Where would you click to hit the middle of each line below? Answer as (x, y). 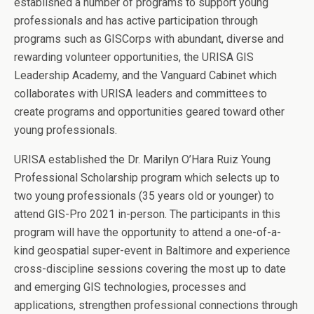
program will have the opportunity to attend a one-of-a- (148, 232)
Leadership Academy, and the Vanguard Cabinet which (145, 75)
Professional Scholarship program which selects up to (147, 178)
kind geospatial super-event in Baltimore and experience (152, 251)
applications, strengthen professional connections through (156, 305)
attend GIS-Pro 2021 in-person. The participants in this (147, 214)
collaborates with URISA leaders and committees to (141, 94)
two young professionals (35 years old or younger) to (144, 196)
